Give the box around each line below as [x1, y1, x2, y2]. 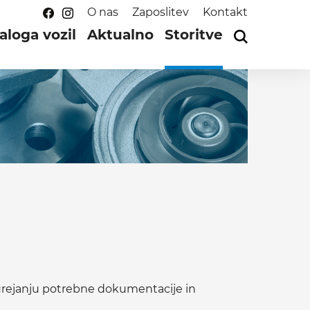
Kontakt [203, 6, 248, 19]
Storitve [165, 26, 223, 43]
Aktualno [87, 26, 154, 43]
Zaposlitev [132, 6, 189, 19]
